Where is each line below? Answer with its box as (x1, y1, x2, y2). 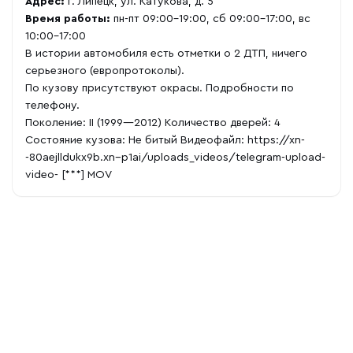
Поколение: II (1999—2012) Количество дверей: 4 (25, 117, 281, 128)
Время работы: (25, 13, 110, 24)
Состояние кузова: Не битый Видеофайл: (25, 135, 247, 146)
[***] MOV (58, 169, 112, 180)
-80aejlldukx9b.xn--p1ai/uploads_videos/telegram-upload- (25, 152, 325, 163)
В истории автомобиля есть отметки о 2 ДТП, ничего (25, 48, 307, 59)
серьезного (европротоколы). (25, 65, 184, 76)
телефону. (25, 100, 80, 111)
